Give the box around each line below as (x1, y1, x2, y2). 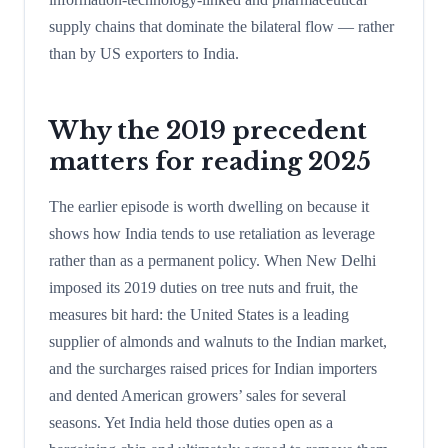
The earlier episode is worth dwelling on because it (49, 197, 369, 215)
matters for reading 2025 (49, 146, 371, 176)
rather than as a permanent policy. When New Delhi (49, 251, 376, 269)
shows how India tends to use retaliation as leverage (49, 224, 375, 242)
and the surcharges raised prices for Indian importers (49, 359, 377, 377)
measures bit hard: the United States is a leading (49, 305, 349, 323)
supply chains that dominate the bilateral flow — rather (49, 17, 394, 35)
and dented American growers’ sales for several (49, 386, 346, 404)
